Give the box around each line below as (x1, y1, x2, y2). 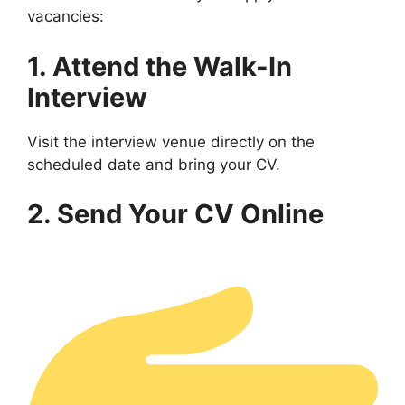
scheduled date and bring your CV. (27, 155, 280, 174)
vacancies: (27, 7, 104, 26)
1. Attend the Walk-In (27, 50, 292, 82)
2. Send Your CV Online (27, 198, 324, 231)
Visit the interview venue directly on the (27, 132, 315, 151)
